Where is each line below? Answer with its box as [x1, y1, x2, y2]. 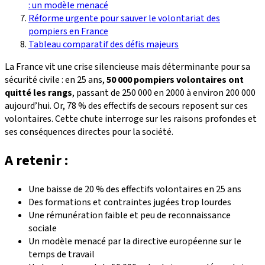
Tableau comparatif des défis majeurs [28, 37, 179, 51]
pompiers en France [28, 24, 108, 38]
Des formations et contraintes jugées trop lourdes [28, 195, 231, 209]
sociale [28, 221, 57, 235]
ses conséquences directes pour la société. [5, 125, 173, 138]
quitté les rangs [5, 86, 72, 99]
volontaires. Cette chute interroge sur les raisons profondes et [5, 112, 257, 125]
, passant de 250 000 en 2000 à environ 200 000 [72, 86, 256, 99]
